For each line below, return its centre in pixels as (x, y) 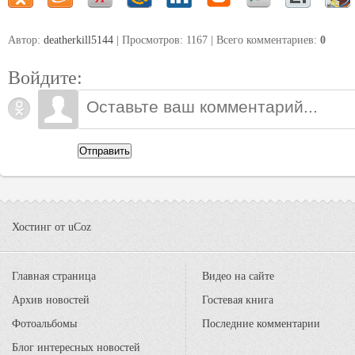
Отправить (105, 151)
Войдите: (45, 78)
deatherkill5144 (78, 40)
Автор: (26, 40)
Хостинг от (40, 227)
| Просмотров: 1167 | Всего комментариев (214, 40)
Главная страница (54, 276)
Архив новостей (51, 300)
